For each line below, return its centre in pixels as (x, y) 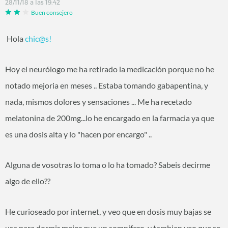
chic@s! (38, 39)
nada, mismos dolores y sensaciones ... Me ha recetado (98, 102)
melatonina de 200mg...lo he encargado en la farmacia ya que (110, 118)
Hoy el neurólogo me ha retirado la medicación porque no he (110, 69)
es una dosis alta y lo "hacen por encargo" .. (79, 134)
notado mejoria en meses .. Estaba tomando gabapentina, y (107, 85)
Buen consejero (52, 12)
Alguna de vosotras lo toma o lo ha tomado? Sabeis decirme (108, 165)
